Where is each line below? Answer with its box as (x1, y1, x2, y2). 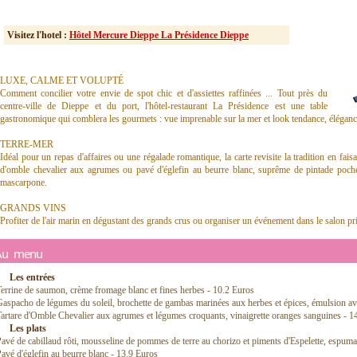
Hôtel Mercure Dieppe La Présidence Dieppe (69, 29, 249, 41)
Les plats (10, 323, 46, 334)
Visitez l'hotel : (7, 29, 69, 41)
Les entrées (10, 272, 55, 283)
